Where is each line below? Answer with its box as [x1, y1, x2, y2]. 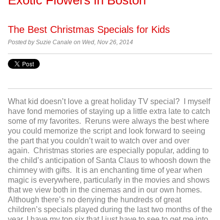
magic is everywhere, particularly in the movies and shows [8, 176, 210, 185]
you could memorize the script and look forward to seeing [8, 127, 205, 136]
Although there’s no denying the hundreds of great [8, 195, 181, 204]
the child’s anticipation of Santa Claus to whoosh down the [8, 156, 211, 165]
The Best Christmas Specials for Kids [8, 24, 170, 35]
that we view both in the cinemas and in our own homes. [8, 186, 204, 194]
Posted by [8, 39, 34, 45]
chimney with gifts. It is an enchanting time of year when [8, 166, 202, 175]
